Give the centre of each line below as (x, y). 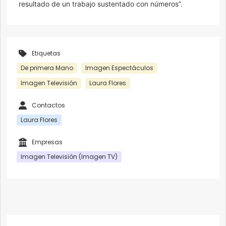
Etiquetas (46, 53)
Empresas (47, 142)
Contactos (48, 105)
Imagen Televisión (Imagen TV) (69, 157)
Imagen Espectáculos (119, 68)
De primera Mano (47, 68)
